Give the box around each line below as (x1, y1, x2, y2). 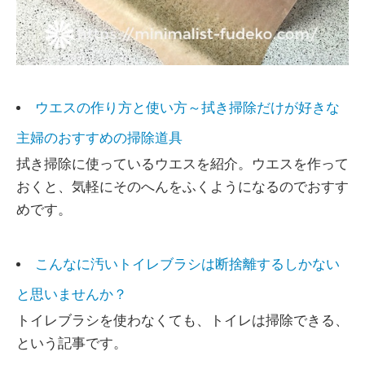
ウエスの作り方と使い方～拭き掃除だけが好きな (35, 99, 340, 116)
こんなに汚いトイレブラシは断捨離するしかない (35, 256, 340, 272)
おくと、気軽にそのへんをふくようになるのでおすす (16, 178, 349, 195)
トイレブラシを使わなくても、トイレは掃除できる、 (16, 312, 349, 328)
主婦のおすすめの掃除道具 (16, 130, 182, 146)
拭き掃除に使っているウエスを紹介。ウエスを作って (16, 156, 349, 172)
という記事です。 (16, 335, 127, 351)
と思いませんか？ (16, 286, 127, 302)
